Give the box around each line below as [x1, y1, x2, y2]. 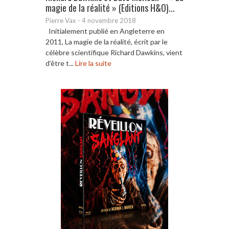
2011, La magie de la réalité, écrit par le [45, 37, 168, 46]
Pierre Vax [45, 16, 76, 25]
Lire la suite [75, 58, 111, 67]
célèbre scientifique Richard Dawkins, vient [45, 48, 182, 57]
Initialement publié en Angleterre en [45, 26, 165, 35]
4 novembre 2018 [82, 16, 136, 25]
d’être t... [45, 58, 75, 67]
